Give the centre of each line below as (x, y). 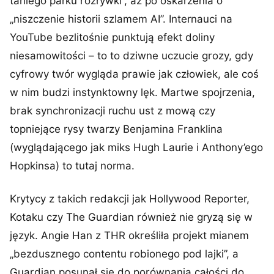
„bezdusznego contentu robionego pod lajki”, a (124, 254)
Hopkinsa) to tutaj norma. (72, 166)
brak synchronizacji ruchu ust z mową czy (113, 111)
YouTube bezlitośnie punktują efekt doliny (112, 37)
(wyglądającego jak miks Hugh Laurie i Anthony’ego (136, 147)
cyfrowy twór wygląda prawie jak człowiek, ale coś (134, 74)
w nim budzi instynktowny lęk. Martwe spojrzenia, (132, 92)
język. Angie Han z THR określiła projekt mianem (129, 235)
